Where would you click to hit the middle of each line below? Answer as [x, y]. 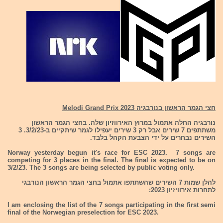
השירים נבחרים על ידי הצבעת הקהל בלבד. [153, 138]
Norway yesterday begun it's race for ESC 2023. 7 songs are [111, 153]
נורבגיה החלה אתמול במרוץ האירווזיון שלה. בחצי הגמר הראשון [123, 123]
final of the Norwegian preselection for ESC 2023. [83, 212]
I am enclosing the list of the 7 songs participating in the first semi [111, 205]
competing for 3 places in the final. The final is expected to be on [111, 160]
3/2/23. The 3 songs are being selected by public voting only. [101, 167]
